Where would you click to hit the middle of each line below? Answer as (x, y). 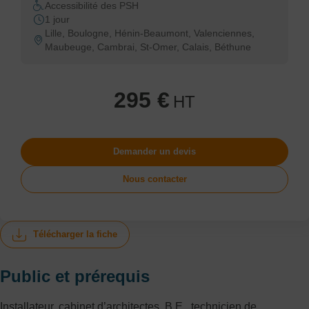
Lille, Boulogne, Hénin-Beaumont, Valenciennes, (150, 33)
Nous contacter (154, 179)
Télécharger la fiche (75, 234)
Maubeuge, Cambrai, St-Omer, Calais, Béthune (148, 47)
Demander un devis (154, 151)
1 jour (57, 19)
